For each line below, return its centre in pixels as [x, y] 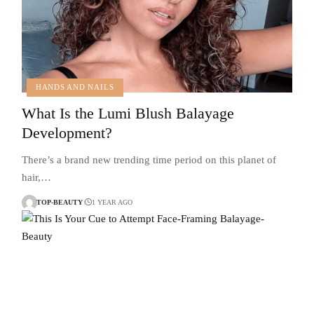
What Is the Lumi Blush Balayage [128, 113]
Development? [67, 132]
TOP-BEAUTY [59, 203]
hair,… [36, 177]
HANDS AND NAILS [75, 87]
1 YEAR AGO [112, 203]
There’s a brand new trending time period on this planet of [149, 159]
